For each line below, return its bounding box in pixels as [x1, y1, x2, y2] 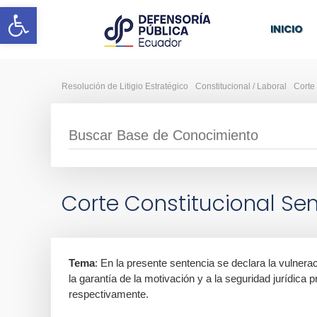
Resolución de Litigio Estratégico [62, 81, 188, 91]
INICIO [270, 22, 303, 36]
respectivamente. [69, 288, 149, 300]
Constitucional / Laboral [195, 81, 287, 91]
